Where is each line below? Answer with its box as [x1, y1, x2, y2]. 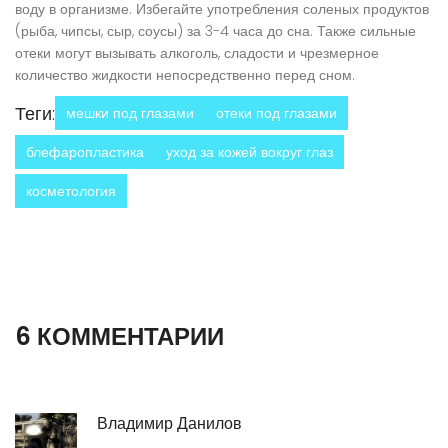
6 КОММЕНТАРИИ [15, 320, 224, 354]
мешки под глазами [66, 103, 194, 124]
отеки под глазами [216, 103, 337, 124]
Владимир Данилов [97, 412, 242, 436]
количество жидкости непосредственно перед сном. [15, 65, 355, 86]
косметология [26, 181, 116, 202]
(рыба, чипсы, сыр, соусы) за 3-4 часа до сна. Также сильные [15, 21, 416, 42]
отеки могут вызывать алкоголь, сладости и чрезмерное [15, 43, 379, 64]
